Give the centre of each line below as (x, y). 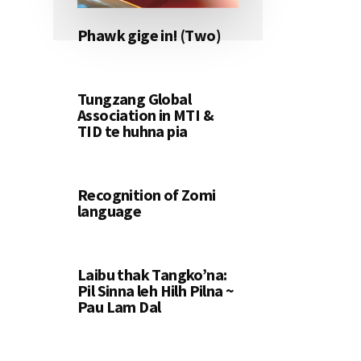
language (110, 211)
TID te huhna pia (133, 131)
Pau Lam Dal (119, 307)
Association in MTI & (145, 115)
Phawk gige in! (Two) (149, 35)
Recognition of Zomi (147, 195)
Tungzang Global (134, 99)
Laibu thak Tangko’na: (152, 275)
